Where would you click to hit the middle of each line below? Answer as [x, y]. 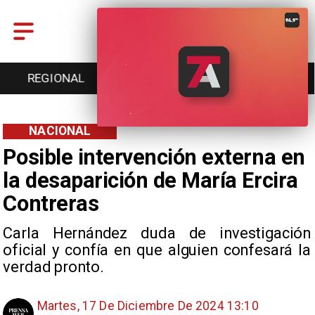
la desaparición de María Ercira [150, 180]
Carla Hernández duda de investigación [157, 233]
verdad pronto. [53, 266]
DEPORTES [258, 78]
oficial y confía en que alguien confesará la [157, 250]
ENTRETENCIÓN [157, 78]
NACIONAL [60, 131]
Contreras [51, 203]
